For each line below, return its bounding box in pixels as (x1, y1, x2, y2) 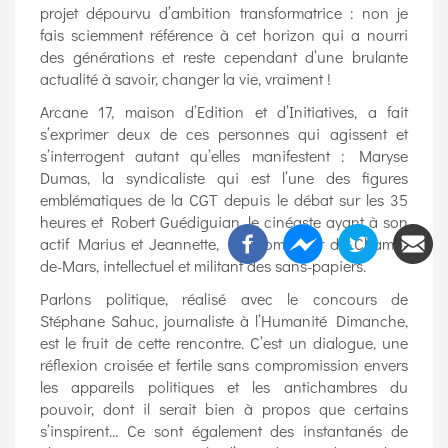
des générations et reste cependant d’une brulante (40, 46, 408, 68)
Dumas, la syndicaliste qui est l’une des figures (40, 167, 408, 189)
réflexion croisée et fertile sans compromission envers (40, 354, 408, 376)
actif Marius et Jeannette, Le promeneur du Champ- (40, 233, 408, 255)
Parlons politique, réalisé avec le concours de (40, 288, 408, 310)
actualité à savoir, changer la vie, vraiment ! (40, 68, 331, 90)
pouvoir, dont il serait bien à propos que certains (40, 398, 408, 420)
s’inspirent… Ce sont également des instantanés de (40, 420, 408, 442)
